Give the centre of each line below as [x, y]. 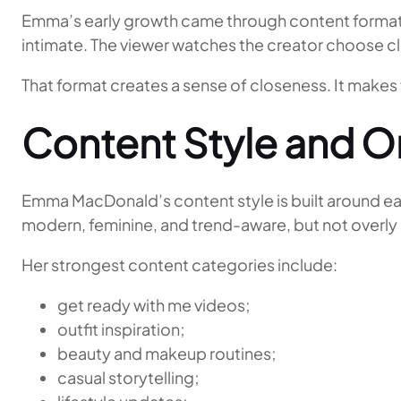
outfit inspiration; [121, 329]
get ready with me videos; [154, 305]
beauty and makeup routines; [167, 353]
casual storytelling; [128, 377]
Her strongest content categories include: [179, 264]
